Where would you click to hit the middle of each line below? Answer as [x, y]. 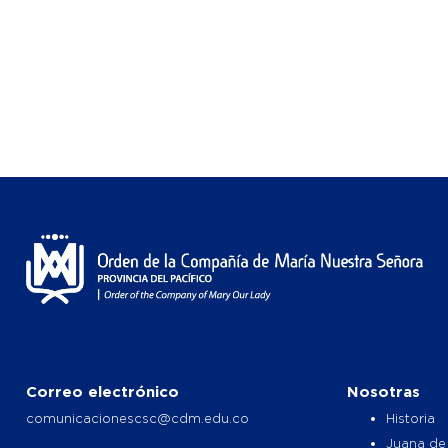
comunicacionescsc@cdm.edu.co [137, 417]
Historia [411, 417]
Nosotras [384, 391]
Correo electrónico [102, 391]
